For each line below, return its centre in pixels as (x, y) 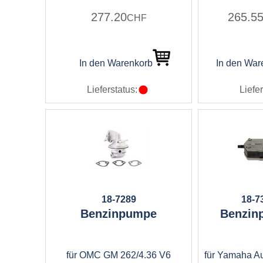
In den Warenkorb (116, 63)
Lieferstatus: (112, 90)
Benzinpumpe (119, 214)
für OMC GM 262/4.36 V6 (119, 255)
